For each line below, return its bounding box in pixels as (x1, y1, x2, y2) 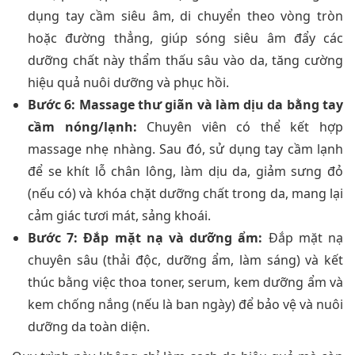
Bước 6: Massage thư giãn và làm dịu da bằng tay (28, 95, 343, 113)
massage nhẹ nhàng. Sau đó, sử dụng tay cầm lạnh (28, 139, 343, 158)
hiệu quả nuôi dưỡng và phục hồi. (28, 73, 229, 91)
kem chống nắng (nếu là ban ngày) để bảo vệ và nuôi (28, 295, 343, 313)
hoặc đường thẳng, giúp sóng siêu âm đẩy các (28, 29, 343, 47)
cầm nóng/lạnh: (28, 117, 137, 136)
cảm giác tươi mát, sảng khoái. (28, 206, 211, 224)
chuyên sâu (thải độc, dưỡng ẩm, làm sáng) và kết (28, 250, 343, 269)
